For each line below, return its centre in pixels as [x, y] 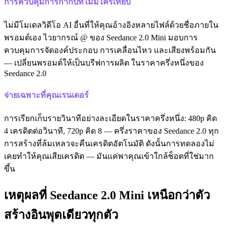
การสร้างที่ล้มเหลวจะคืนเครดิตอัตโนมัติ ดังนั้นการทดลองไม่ [109, 144]
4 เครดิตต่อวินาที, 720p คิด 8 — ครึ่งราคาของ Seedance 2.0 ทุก [111, 131]
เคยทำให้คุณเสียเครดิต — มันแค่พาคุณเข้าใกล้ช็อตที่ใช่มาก [109, 156]
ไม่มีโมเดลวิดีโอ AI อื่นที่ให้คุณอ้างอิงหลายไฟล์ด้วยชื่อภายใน [111, 25]
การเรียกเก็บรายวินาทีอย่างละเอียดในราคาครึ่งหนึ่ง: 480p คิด [110, 119]
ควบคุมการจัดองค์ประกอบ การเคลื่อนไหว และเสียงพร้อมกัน [110, 50]
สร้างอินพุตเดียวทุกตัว [61, 215]
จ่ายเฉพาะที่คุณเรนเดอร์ [46, 95]
